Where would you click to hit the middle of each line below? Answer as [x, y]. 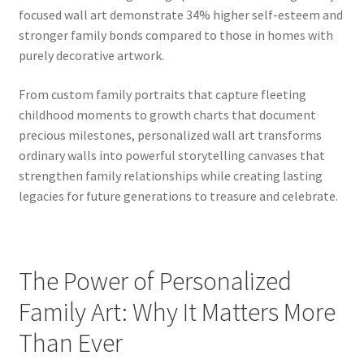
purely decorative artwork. [91, 56]
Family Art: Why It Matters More [177, 312]
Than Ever [70, 343]
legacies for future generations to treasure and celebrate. [178, 196]
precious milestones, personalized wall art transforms [170, 135]
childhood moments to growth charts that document [167, 115]
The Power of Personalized [155, 282]
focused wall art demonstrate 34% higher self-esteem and [180, 15]
